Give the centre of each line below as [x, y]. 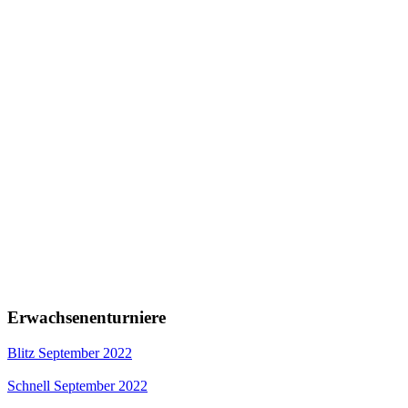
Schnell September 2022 [77, 385]
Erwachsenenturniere [87, 318]
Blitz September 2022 [70, 352]
